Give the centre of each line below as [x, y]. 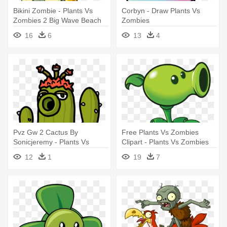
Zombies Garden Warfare [54, 152]
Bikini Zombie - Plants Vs [53, 11]
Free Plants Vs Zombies [160, 133]
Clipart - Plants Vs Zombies [165, 142]
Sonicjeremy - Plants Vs [51, 142]
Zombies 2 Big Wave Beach [57, 21]
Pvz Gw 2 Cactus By [46, 133]
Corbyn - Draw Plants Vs [161, 11]
